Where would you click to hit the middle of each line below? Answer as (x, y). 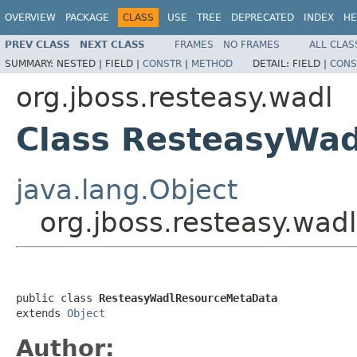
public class (57, 298)
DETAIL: (273, 63)
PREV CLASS (37, 44)
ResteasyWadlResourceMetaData (188, 298)
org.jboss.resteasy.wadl (174, 97)
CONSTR (162, 63)
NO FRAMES (251, 44)
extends (41, 313)
